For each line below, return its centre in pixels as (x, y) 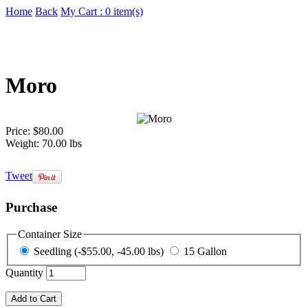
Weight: (24, 144)
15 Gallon (205, 252)
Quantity (24, 273)
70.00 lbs (62, 144)
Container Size (50, 234)
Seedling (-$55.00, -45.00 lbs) (119, 252)
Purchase (31, 208)
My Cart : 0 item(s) (102, 11)
